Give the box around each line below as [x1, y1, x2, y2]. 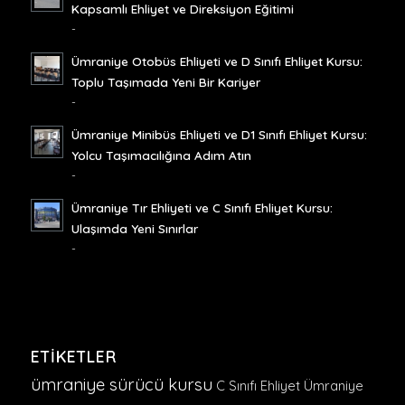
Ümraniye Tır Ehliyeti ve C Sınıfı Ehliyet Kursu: [71, 199, 333, 215]
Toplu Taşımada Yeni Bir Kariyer [71, 73, 260, 89]
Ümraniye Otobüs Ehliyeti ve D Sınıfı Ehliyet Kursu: [71, 52, 363, 69]
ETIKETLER [30, 345, 117, 366]
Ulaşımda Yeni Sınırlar [71, 220, 198, 236]
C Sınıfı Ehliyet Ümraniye [215, 376, 363, 394]
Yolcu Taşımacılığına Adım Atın [71, 146, 251, 163]
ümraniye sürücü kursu [30, 372, 212, 395]
